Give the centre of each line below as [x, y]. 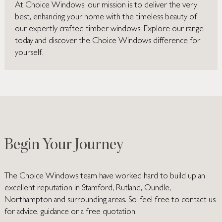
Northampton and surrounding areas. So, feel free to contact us [110, 201]
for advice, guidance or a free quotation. [70, 213]
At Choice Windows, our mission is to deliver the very [106, 5]
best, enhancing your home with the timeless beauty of [106, 17]
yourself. [29, 53]
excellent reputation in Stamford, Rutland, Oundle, [87, 189]
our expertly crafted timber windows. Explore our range [110, 29]
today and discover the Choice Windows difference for [108, 41]
